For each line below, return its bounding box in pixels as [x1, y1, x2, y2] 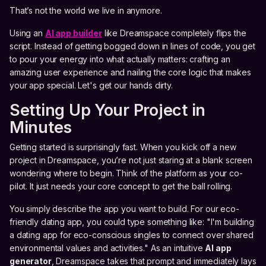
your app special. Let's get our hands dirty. [9, 80, 173, 90]
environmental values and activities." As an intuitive [9, 242, 205, 253]
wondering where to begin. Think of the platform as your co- [9, 167, 243, 178]
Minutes [9, 117, 72, 137]
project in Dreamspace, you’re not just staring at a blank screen [9, 154, 253, 165]
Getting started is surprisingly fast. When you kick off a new [9, 141, 236, 152]
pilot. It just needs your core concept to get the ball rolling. [9, 180, 233, 191]
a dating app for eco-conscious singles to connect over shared [9, 229, 254, 240]
